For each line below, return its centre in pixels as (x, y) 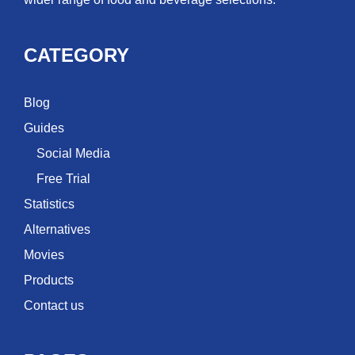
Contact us (54, 306)
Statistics (49, 204)
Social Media (73, 154)
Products (49, 281)
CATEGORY (76, 55)
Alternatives (57, 230)
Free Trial (63, 179)
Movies (44, 255)
